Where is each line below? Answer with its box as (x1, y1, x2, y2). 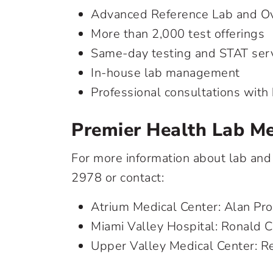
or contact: (102, 169, 164, 186)
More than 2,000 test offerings (91, 26, 264, 42)
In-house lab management (91, 65, 240, 81)
